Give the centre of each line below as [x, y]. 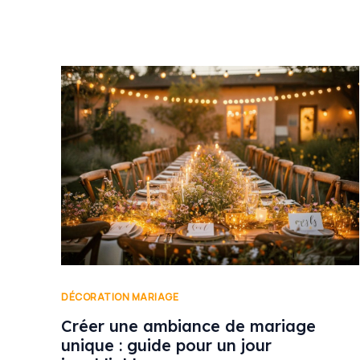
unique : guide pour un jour [166, 346]
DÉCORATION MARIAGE [120, 297]
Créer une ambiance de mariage [188, 326]
